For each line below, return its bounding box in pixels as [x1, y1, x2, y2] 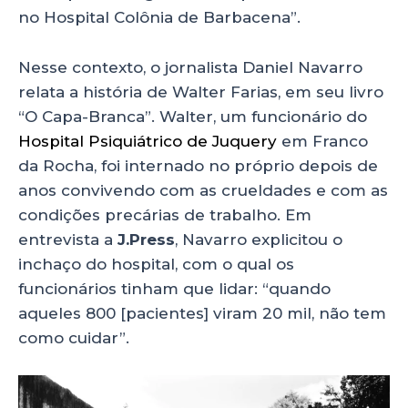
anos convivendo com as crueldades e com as [18, 180, 388, 199]
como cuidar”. [18, 328, 129, 347]
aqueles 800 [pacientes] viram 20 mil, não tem [18, 303, 386, 322]
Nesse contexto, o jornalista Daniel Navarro [18, 57, 362, 76]
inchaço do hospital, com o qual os [18, 254, 294, 273]
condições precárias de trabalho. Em [18, 205, 311, 224]
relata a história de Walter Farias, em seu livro [18, 82, 383, 101]
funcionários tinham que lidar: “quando [18, 279, 331, 298]
